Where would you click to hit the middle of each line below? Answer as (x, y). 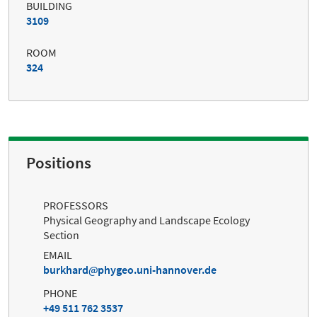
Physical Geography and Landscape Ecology (146, 220)
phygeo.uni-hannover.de (157, 270)
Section (61, 235)
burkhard (66, 270)
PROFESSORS (76, 205)
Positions (59, 162)
